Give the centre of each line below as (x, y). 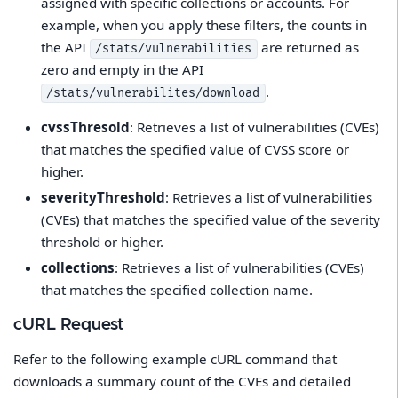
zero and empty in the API (122, 69)
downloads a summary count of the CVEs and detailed (183, 381)
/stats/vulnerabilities (174, 48)
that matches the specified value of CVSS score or (195, 149)
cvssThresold (85, 127)
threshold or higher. (102, 241)
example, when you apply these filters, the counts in (203, 24)
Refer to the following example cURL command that (175, 358)
